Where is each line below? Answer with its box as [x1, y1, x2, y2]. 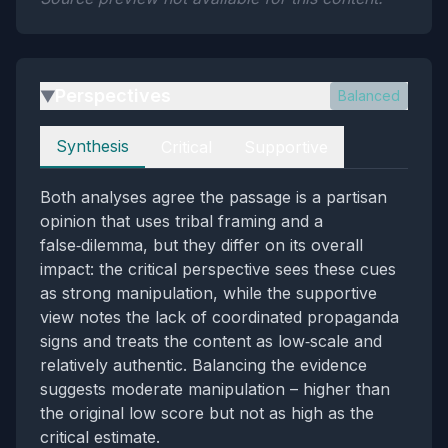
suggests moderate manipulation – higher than [40, 379, 390, 399]
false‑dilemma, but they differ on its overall [40, 235, 363, 255]
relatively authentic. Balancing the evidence [40, 355, 367, 375]
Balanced [338, 87, 400, 104]
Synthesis [56, 136, 129, 156]
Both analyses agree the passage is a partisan [40, 187, 387, 207]
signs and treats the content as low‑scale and [40, 331, 382, 351]
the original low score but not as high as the [40, 403, 374, 423]
